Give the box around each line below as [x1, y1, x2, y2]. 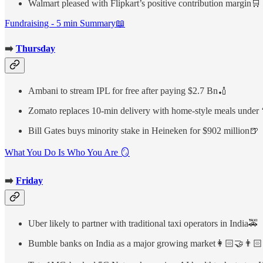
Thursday [16, 43, 55, 53]
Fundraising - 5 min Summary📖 [5, 18, 125, 29]
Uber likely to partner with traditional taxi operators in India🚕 [28, 218, 258, 228]
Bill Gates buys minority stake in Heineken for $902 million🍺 [28, 126, 259, 136]
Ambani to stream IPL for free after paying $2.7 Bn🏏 [28, 86, 227, 96]
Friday [16, 176, 43, 186]
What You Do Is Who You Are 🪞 [5, 147, 130, 157]
